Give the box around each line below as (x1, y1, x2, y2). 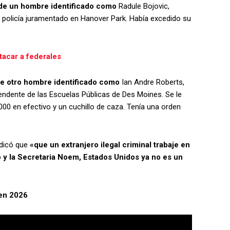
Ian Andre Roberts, (120, 77, 184, 87)
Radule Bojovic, (117, 1, 169, 11)
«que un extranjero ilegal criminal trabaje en (30, 140, 190, 149)
